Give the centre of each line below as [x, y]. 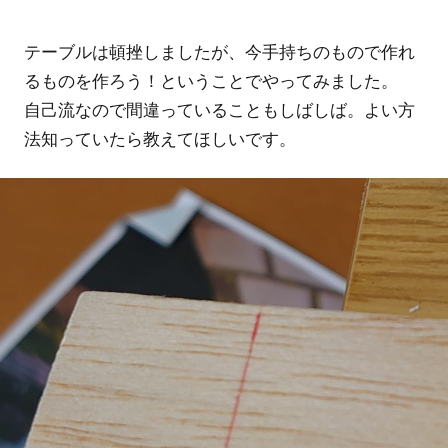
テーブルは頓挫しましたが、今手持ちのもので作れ [219, 50]
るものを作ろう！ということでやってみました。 [211, 79]
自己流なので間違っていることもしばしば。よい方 [219, 108]
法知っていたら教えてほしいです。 [160, 137]
